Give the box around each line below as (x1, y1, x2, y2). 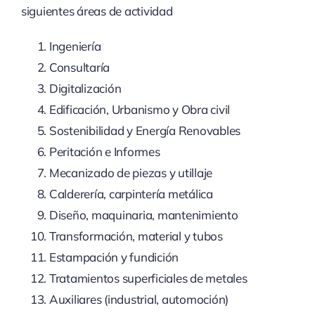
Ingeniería (49, 39, 101, 54)
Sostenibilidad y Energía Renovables (49, 123, 241, 139)
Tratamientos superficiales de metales (49, 271, 247, 286)
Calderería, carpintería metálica (49, 186, 213, 202)
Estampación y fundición (49, 250, 179, 265)
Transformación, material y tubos (49, 229, 223, 244)
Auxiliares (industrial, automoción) (49, 292, 229, 307)
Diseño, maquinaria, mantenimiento (49, 207, 238, 223)
